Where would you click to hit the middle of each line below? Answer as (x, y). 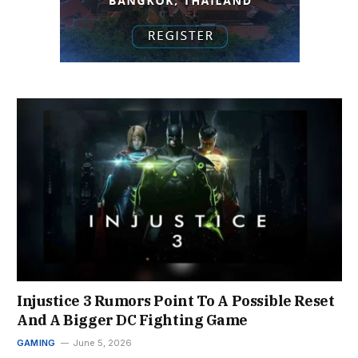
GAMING (36, 343)
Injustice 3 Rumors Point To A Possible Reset (176, 301)
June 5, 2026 (103, 343)
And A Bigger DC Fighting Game (132, 320)
